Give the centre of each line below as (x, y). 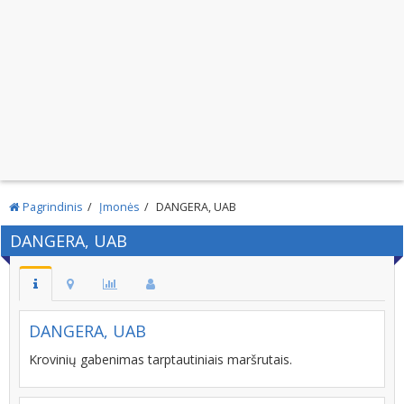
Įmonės (119, 207)
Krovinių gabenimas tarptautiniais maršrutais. (161, 359)
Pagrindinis (51, 207)
